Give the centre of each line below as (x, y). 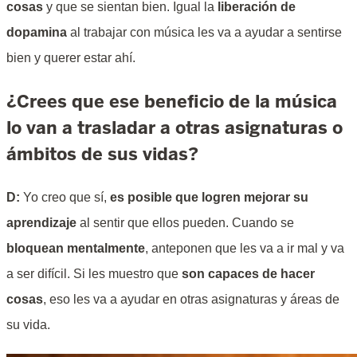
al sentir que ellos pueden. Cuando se (185, 223)
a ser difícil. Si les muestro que (94, 274)
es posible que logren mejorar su (209, 198)
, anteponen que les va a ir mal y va (245, 249)
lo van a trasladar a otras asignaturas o (175, 128)
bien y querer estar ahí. (71, 58)
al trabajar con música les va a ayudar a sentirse (204, 33)
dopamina (37, 33)
